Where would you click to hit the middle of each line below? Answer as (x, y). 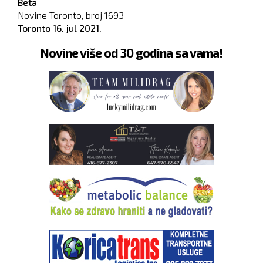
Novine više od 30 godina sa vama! (131, 53)
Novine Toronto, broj (61, 15)
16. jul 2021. (77, 28)
